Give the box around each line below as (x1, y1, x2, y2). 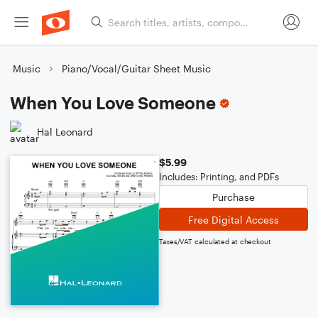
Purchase (212, 190, 255, 203)
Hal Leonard (37, 125, 93, 138)
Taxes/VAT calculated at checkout (159, 237, 271, 246)
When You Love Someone (10, 92, 216, 113)
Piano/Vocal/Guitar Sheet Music (62, 62, 211, 75)
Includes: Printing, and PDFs (159, 171, 279, 182)
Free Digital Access (188, 213, 279, 226)
